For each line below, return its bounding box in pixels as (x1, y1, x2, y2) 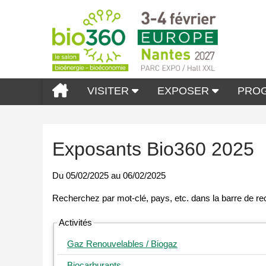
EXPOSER (157, 85, 212, 97)
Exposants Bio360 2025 (52, 138, 254, 160)
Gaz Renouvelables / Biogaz (67, 239, 178, 249)
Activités (59, 217, 92, 228)
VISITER (87, 85, 132, 97)
